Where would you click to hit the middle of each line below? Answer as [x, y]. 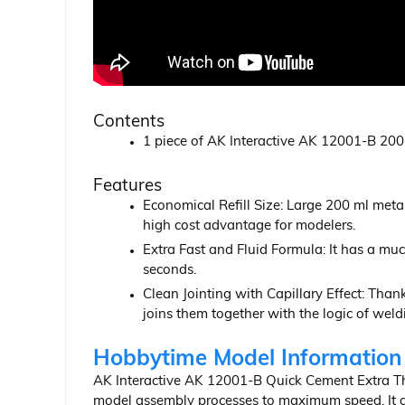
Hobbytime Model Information [247, 360]
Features [127, 187]
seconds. [170, 271]
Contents [129, 123]
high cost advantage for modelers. [249, 227]
